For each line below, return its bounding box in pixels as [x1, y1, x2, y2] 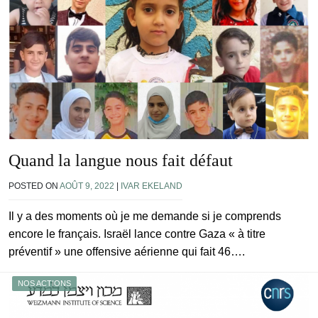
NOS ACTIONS [18, 279, 71, 288]
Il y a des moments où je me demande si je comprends [9, 210, 281, 223]
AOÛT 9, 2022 [60, 181, 114, 192]
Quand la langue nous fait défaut [9, 151, 233, 170]
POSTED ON [9, 181, 60, 192]
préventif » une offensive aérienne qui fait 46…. [9, 246, 245, 258]
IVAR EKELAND [121, 181, 182, 192]
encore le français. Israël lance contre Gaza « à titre [9, 228, 265, 241]
